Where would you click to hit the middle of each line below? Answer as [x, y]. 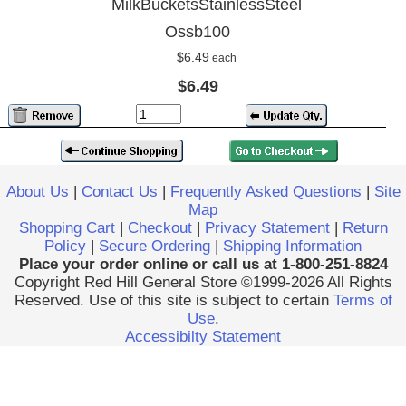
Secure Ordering [155, 246]
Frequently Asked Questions [266, 192]
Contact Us [119, 192]
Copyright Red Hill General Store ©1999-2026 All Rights [203, 282]
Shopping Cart [67, 228]
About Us [37, 192]
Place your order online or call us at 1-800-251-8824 [203, 264]
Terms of [362, 300]
